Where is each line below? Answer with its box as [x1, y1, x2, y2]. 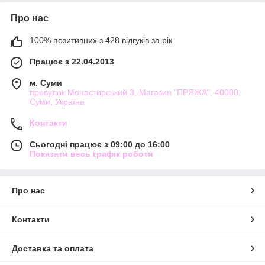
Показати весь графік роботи [30, 148, 153, 159]
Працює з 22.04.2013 [30, 56, 114, 66]
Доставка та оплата [12, 243, 93, 253]
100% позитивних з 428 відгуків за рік [30, 35, 172, 45]
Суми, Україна [30, 96, 85, 106]
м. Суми [30, 77, 62, 88]
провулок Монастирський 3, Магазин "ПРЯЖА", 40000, [30, 87, 241, 97]
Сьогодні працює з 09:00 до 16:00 [30, 139, 170, 149]
